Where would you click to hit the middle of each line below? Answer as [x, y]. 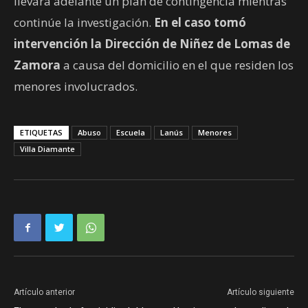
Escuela [131, 133]
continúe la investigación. [84, 23]
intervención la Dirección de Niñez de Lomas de [152, 44]
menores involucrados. [76, 87]
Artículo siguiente [261, 293]
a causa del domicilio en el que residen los [177, 65]
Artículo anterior [44, 293]
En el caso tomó [200, 23]
